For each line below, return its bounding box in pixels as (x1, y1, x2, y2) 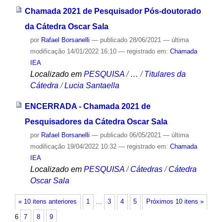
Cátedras (130, 165, 165, 174)
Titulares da (144, 69, 186, 78)
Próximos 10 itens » (146, 198, 204, 206)
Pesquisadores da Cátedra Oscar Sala (24, 117, 167, 126)
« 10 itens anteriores (18, 198, 77, 206)
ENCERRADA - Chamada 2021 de (24, 102, 151, 111)
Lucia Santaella (64, 81, 119, 90)
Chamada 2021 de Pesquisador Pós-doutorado (24, 6, 201, 15)
